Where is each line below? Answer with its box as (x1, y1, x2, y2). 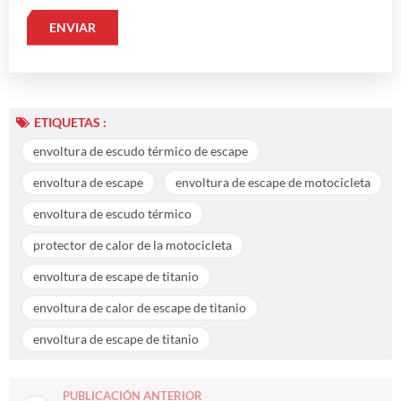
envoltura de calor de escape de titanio (33, 299, 246, 315)
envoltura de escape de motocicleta (175, 174, 371, 190)
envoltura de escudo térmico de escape (33, 142, 248, 158)
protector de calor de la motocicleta (33, 236, 232, 252)
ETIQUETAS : (34, 114, 107, 130)
